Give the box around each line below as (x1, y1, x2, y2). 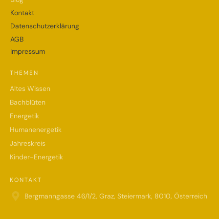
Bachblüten (10, 98, 45, 107)
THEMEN (10, 69, 39, 77)
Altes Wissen (10, 84, 50, 93)
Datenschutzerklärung (10, 22, 79, 31)
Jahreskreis (10, 139, 45, 148)
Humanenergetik (10, 125, 62, 134)
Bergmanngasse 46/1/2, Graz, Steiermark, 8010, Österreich (24, 192, 207, 201)
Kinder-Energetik (10, 153, 63, 162)
